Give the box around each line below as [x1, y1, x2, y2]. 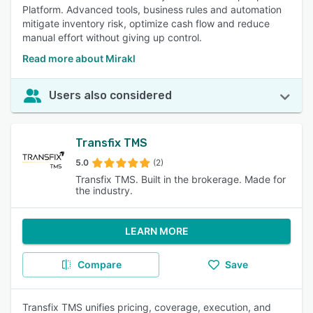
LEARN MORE [124, 225, 189, 237]
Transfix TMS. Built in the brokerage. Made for [75, 173, 286, 185]
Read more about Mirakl [22, 52, 136, 64]
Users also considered [49, 89, 172, 102]
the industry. [75, 184, 133, 196]
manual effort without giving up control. [22, 31, 202, 43]
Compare [77, 259, 122, 270]
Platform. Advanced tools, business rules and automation [22, 3, 282, 15]
